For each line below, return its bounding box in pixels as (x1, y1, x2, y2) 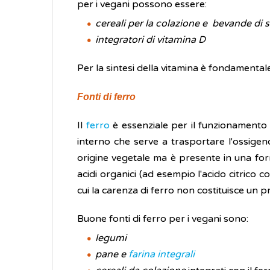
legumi (95, 232, 127, 244)
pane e (95, 248, 128, 260)
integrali (157, 248, 195, 260)
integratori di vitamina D (95, 34, 206, 46)
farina (128, 248, 157, 260)
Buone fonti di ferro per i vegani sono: (77, 213, 248, 225)
